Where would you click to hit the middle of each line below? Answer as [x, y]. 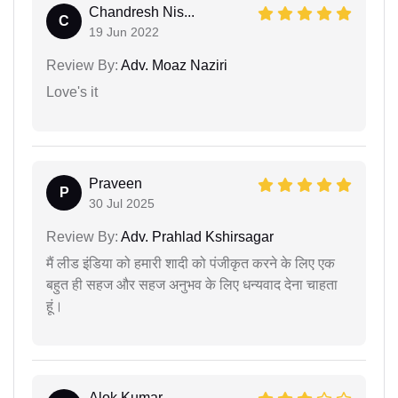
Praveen [115, 183]
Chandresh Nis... [142, 12]
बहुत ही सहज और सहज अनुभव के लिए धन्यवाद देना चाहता [192, 284]
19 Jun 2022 [124, 32]
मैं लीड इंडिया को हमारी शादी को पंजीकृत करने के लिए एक [191, 263]
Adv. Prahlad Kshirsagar [196, 236]
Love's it [72, 92]
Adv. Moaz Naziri [173, 65]
